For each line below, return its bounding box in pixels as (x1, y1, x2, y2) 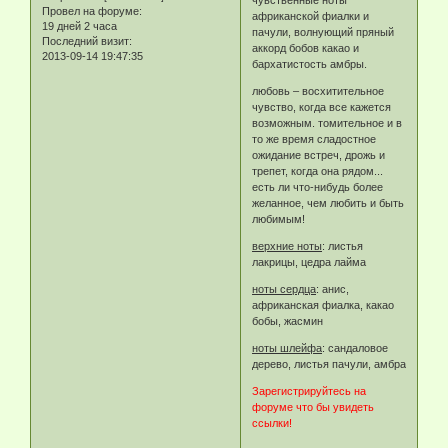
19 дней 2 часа (42, 19, 117, 32)
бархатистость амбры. (252, 57, 368, 70)
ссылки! (252, 416, 293, 429)
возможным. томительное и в (252, 116, 403, 129)
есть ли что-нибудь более (252, 180, 384, 193)
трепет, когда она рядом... (252, 164, 384, 177)
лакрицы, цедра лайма (252, 255, 367, 268)
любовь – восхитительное (252, 84, 385, 97)
